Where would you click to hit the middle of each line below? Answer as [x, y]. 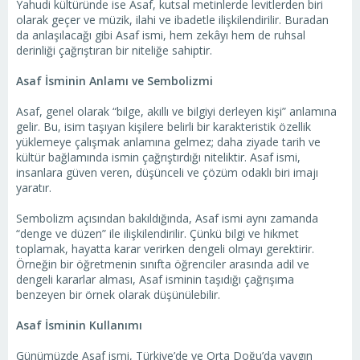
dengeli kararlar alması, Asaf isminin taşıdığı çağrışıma [155, 280]
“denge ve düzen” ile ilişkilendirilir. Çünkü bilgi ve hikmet [157, 234]
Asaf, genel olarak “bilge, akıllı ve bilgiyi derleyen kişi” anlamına [176, 112]
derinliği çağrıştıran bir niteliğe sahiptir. [114, 51]
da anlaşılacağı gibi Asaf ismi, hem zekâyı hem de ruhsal [161, 35]
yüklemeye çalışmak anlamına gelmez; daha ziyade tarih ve [168, 142]
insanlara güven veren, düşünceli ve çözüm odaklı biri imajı [167, 173]
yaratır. [34, 188]
